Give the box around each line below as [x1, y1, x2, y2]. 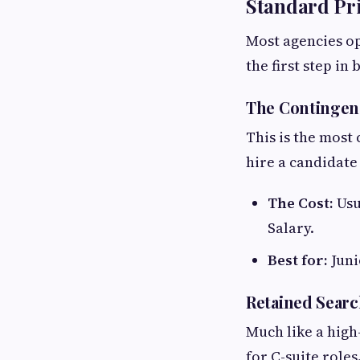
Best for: [268, 250, 328, 271]
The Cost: [268, 193, 333, 214]
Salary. [268, 218, 314, 239]
